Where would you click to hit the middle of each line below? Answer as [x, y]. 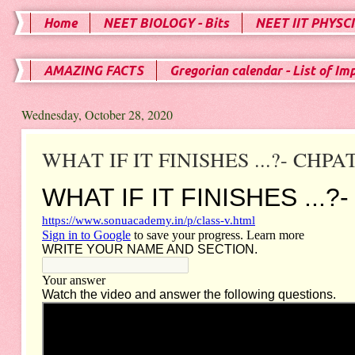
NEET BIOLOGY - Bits [166, 23]
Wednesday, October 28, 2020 [97, 115]
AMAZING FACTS [94, 71]
